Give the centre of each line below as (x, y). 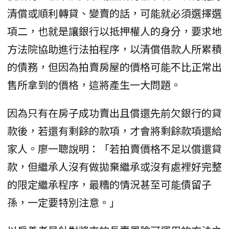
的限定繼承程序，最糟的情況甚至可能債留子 (109, 184)
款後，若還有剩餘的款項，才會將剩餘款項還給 (114, 130)
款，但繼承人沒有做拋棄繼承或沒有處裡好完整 (114, 166)
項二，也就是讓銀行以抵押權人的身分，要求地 (114, 31)
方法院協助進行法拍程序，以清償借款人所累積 (114, 49)
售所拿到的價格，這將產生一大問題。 (94, 84)
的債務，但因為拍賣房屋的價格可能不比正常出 (114, 66)
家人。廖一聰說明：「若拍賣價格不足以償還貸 (114, 148)
